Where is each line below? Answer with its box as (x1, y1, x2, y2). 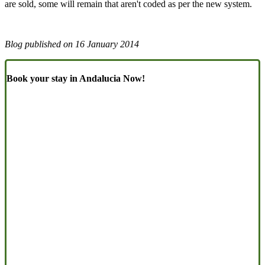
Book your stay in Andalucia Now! (7, 73, 145, 84)
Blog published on (5, 39, 75, 49)
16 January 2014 (75, 39, 139, 49)
